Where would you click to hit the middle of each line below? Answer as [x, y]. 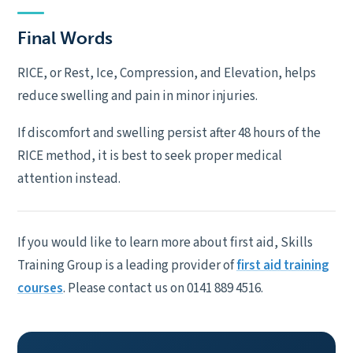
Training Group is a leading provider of [127, 266]
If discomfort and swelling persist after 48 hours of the [169, 133]
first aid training [283, 266]
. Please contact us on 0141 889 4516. [163, 288]
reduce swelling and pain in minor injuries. [137, 96]
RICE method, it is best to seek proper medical [150, 156]
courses [40, 288]
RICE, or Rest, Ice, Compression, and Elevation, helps [167, 73]
